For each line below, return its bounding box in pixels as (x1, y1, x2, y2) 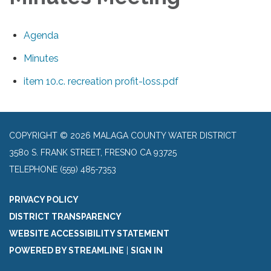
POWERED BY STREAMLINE (9, 245, 124, 255)
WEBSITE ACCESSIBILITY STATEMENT (9, 228, 169, 238)
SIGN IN (131, 245, 163, 255)
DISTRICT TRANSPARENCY (9, 211, 122, 221)
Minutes (24, 52, 59, 64)
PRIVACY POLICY (9, 194, 79, 204)
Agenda (24, 29, 59, 41)
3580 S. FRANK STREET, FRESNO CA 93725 (9, 147, 177, 157)
